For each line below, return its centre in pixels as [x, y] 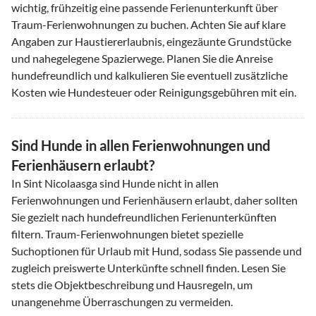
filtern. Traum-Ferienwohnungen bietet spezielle [127, 233]
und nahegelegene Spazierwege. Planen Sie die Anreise [142, 58]
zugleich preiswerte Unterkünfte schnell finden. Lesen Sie [148, 267]
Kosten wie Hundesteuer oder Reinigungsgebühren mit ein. [154, 92]
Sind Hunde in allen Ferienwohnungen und [141, 145]
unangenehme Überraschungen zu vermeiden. [122, 301]
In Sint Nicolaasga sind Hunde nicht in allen [115, 183]
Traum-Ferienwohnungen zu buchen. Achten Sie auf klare [148, 24]
